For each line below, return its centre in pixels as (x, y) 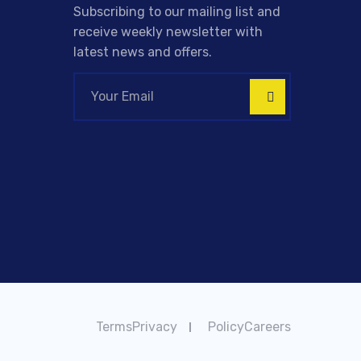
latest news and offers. (143, 52)
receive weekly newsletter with (168, 31)
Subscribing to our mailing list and (177, 11)
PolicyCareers (249, 327)
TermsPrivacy (137, 327)
